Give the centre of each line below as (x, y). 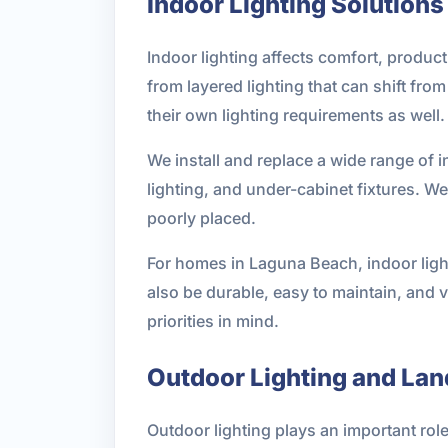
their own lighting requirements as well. (296, 114)
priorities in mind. (213, 320)
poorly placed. (201, 217)
